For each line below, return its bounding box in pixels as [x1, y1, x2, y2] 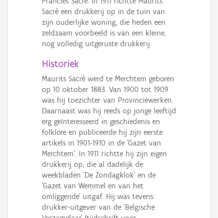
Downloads [7, 22, 40, 31]
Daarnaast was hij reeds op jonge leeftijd [42, 106, 176, 116]
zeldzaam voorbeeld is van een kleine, [42, 28, 166, 38]
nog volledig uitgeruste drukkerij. [42, 39, 151, 49]
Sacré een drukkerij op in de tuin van [42, 7, 165, 17]
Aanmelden [7, 64, 40, 73]
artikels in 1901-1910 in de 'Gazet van [42, 138, 161, 148]
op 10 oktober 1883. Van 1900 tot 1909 [42, 85, 168, 94]
